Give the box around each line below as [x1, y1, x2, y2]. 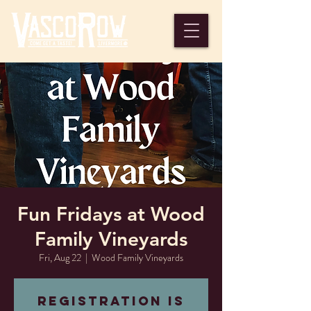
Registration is [37, 293, 185, 309]
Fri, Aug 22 [39, 251, 81, 264]
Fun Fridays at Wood [17, 202, 205, 226]
